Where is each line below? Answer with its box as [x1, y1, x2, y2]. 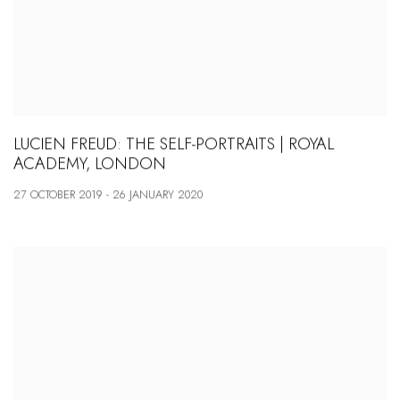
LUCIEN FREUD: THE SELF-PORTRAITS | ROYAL [13, 132, 334, 156]
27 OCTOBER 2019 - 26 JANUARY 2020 [13, 186, 203, 204]
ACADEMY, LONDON [13, 152, 166, 176]
